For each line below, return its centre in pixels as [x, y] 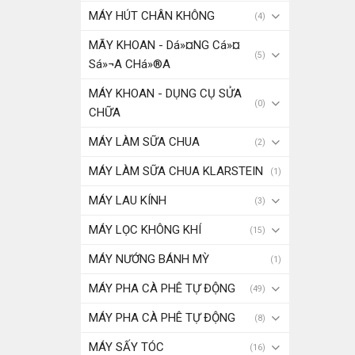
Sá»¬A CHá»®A [130, 64]
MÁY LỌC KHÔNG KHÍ [145, 230]
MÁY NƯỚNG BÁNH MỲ [149, 259]
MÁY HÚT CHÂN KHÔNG [152, 16]
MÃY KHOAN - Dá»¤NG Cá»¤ [164, 45]
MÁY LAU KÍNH [128, 200]
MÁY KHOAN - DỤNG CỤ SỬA [165, 94]
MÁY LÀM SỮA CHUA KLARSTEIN [176, 171]
